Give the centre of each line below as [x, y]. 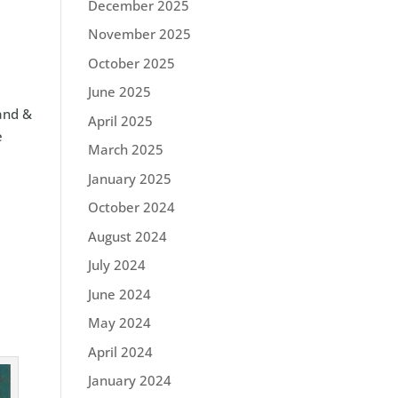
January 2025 [129, 178]
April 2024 [120, 351]
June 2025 [119, 92]
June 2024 [119, 294]
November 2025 [139, 34]
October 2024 [131, 207]
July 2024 [116, 265]
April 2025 [120, 120]
